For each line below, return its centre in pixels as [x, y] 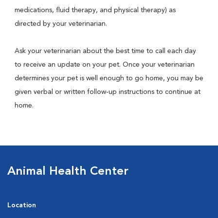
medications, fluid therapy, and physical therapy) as [95, 10]
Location [22, 205]
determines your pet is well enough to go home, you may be [109, 78]
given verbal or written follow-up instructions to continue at [108, 92]
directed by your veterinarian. [62, 24]
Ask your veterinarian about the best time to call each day [105, 51]
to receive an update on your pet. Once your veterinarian [105, 65]
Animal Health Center [68, 172]
